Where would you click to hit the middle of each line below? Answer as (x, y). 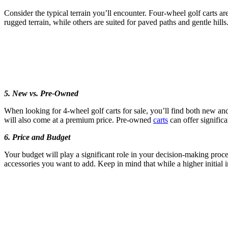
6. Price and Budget (37, 137)
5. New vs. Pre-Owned (41, 93)
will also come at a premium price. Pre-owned (79, 120)
